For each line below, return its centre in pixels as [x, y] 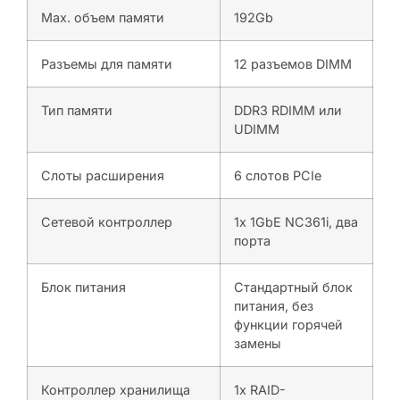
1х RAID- [260, 389]
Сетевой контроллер [107, 221]
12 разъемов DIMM [293, 63]
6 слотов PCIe [278, 175]
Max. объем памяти [103, 17]
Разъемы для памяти [107, 63]
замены [258, 343]
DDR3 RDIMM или [288, 110]
